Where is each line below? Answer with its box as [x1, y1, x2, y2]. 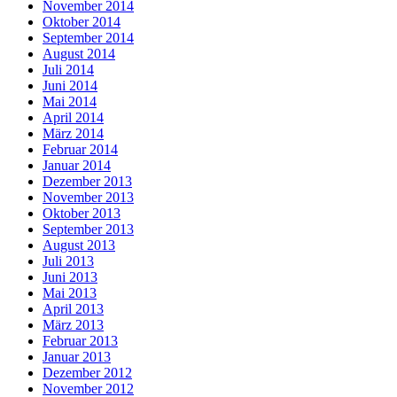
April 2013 [43, 301, 104, 317]
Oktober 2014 [43, 14, 121, 30]
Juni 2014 [43, 78, 97, 94]
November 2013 [43, 190, 134, 206]
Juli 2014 [43, 62, 94, 78]
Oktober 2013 [43, 206, 121, 222]
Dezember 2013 [43, 174, 132, 190]
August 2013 [43, 237, 115, 253]
